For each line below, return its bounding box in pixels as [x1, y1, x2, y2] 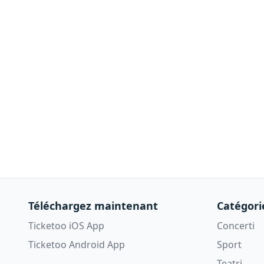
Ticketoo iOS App [28, 219, 104, 232]
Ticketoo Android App [28, 237, 125, 251]
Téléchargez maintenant [28, 198, 158, 213]
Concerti [217, 219, 255, 232]
